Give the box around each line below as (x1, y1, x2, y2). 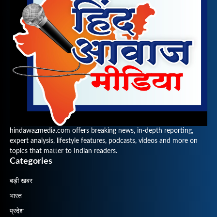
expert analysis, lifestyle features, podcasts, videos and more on (10, 138, 198, 145)
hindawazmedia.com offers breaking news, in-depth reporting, (10, 127, 193, 135)
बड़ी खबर (10, 178, 32, 185)
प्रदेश (10, 208, 24, 215)
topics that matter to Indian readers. (10, 148, 117, 155)
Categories (10, 157, 52, 166)
